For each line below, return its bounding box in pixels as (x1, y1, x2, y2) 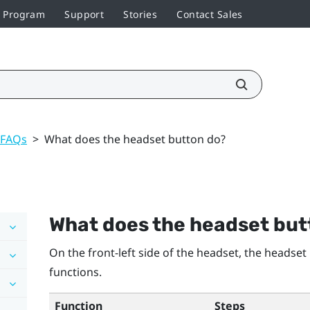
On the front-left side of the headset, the (48, 244, 264, 260)
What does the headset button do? (44, 131, 226, 147)
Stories (123, 7, 158, 21)
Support (64, 7, 104, 21)
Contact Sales (176, 7, 243, 21)
